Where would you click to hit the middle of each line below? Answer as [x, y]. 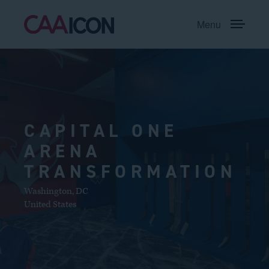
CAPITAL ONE [101, 131]
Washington [48, 191]
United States [50, 204]
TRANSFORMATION [130, 171]
